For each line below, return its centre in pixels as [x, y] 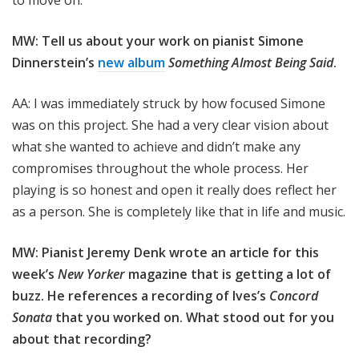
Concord [294, 296]
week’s [35, 274]
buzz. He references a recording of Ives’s [141, 296]
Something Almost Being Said [251, 63]
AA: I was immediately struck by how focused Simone [169, 104]
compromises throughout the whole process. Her [160, 169]
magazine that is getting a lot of [228, 274]
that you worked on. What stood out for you [193, 318]
